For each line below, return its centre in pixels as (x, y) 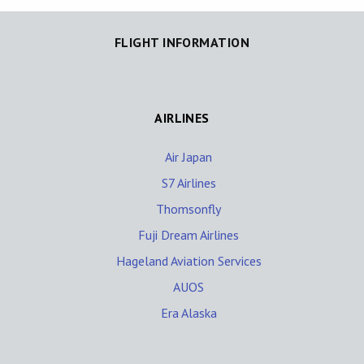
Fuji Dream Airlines (188, 234)
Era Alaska (188, 312)
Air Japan (188, 156)
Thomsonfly (188, 208)
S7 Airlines (188, 182)
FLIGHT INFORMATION (182, 42)
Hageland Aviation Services (188, 260)
